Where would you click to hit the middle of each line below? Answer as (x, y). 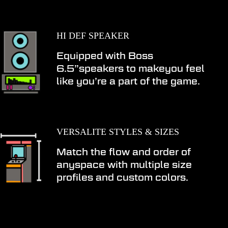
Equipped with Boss (105, 56)
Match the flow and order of (124, 152)
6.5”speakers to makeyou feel (131, 68)
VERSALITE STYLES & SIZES (118, 132)
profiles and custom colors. (123, 177)
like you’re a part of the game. (129, 81)
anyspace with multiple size (124, 165)
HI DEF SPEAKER (93, 36)
